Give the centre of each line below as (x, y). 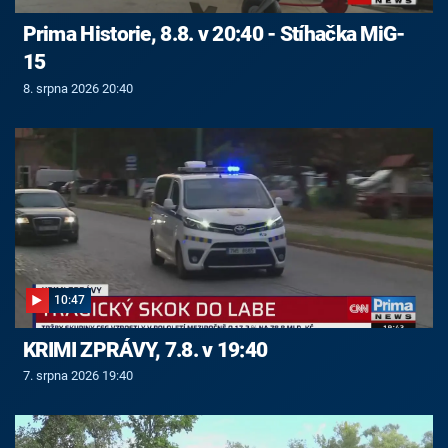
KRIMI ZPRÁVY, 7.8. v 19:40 (145, 349)
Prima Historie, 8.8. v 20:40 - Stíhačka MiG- (213, 34)
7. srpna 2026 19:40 (77, 376)
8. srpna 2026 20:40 (77, 89)
